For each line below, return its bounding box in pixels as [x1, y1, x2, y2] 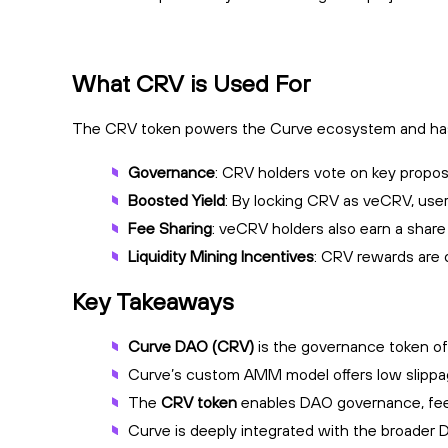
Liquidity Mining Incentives [128, 245, 314, 266]
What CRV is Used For [72, 67, 311, 98]
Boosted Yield [128, 189, 225, 210]
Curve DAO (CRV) [128, 335, 254, 356]
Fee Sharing [128, 217, 212, 238]
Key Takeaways [72, 285, 234, 316]
